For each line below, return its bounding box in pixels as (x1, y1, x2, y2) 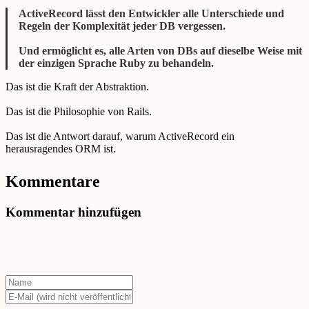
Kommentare (6, 172, 100, 191)
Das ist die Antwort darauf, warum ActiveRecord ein (6, 130, 235, 142)
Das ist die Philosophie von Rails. (6, 105, 152, 117)
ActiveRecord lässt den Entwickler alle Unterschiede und (19, 7, 284, 19)
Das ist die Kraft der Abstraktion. (6, 80, 149, 92)
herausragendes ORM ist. (6, 142, 116, 154)
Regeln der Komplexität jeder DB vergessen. (19, 19, 226, 32)
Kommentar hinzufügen (6, 205, 141, 220)
